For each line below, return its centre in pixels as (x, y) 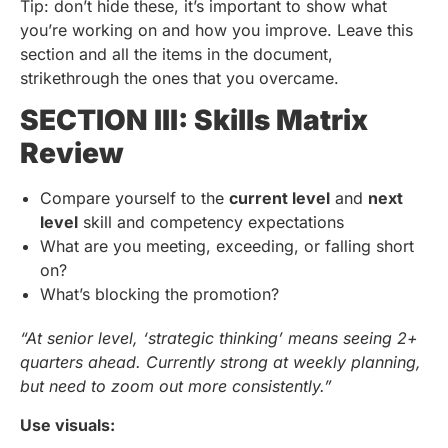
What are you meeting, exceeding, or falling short (227, 246)
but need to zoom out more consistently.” (176, 386)
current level (279, 198)
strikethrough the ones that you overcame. (179, 77)
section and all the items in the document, (176, 53)
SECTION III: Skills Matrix (194, 120)
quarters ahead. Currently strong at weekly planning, (220, 362)
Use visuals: (67, 424)
